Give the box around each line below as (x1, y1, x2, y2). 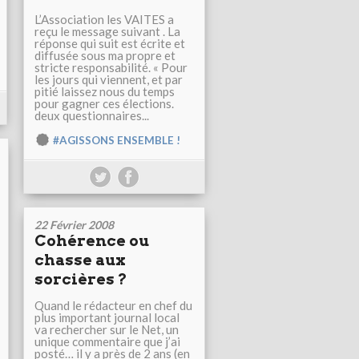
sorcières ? (34, 270, 127, 289)
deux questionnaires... (34, 108, 149, 123)
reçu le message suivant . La (34, 24, 180, 39)
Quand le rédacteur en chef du (34, 298, 192, 313)
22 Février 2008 (34, 218, 114, 232)
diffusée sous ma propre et (34, 48, 175, 63)
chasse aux (34, 251, 126, 270)
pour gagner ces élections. (34, 96, 174, 111)
